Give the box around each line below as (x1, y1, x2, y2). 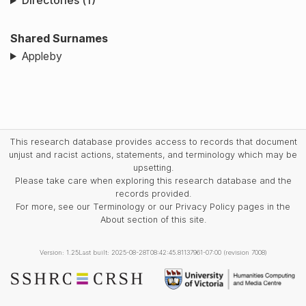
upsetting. (133, 162, 173, 173)
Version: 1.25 (39, 248, 79, 256)
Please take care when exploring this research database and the (14, 175, 292, 186)
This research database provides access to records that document (9, 136, 297, 147)
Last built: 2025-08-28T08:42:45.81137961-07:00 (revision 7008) (78, 248, 267, 256)
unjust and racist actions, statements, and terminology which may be (9, 149, 297, 160)
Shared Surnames (10, 31, 108, 46)
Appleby (21, 48, 62, 63)
